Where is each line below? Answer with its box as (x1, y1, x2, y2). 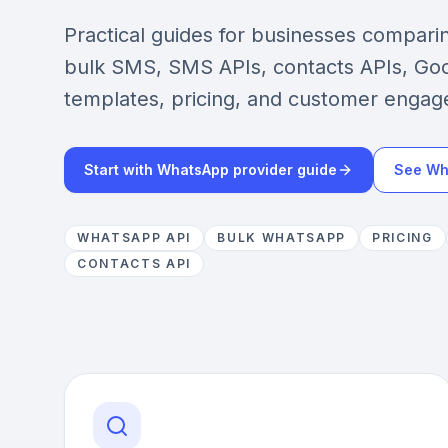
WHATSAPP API (77, 230, 192, 245)
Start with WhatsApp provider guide (84, 161, 337, 178)
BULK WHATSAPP (217, 230, 347, 245)
